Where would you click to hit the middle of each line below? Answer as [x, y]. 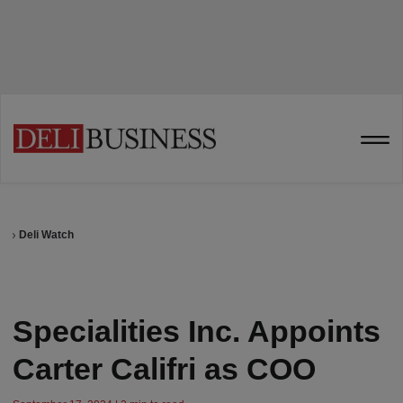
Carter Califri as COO [164, 369]
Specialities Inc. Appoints [197, 331]
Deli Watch [47, 235]
